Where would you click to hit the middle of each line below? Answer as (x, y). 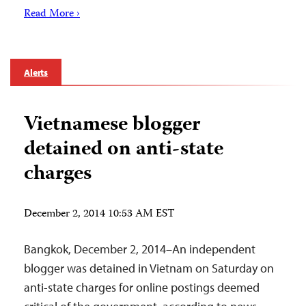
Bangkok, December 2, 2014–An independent (140, 249)
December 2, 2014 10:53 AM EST (99, 215)
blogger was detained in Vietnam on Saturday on (149, 268)
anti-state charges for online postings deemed (142, 288)
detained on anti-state (124, 150)
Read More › (52, 15)
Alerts (36, 73)
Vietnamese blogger (112, 126)
